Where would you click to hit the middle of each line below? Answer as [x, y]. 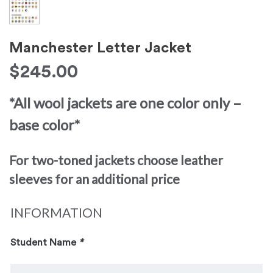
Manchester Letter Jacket [100, 48]
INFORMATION [56, 212]
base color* [44, 125]
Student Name [44, 243]
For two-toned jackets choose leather [116, 160]
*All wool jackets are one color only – [125, 103]
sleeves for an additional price [94, 179]
